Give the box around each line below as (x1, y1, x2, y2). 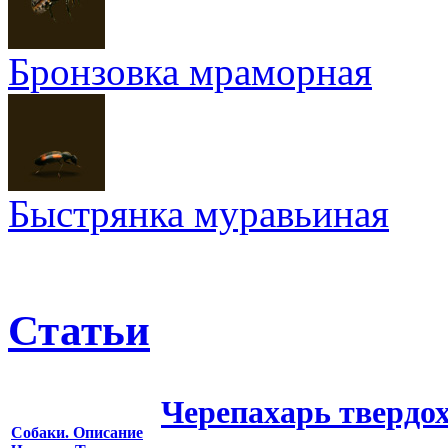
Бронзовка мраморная (8, 49, 372, 93)
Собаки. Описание (11, 423, 143, 441)
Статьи (8, 306, 150, 354)
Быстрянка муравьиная (8, 191, 389, 235)
